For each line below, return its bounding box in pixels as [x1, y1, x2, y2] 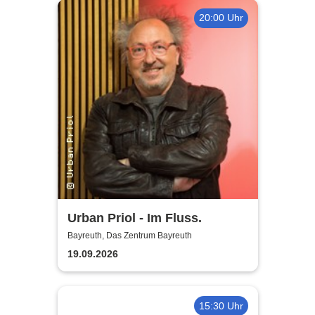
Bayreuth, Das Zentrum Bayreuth [67, 231, 192, 241]
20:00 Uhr [198, 12, 243, 24]
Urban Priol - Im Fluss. [67, 210, 202, 225]
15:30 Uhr [198, 300, 243, 311]
